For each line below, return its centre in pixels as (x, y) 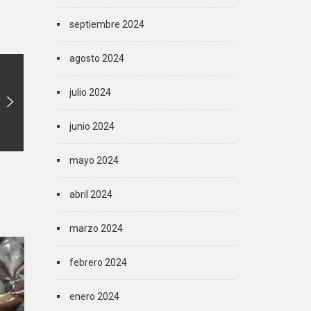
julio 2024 (90, 92)
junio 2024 (92, 126)
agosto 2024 (96, 58)
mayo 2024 (94, 160)
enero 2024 (94, 296)
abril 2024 (91, 194)
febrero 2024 (98, 262)
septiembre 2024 (107, 24)
